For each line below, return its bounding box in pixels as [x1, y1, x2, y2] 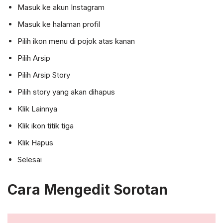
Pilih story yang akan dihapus [17, 87, 115, 97]
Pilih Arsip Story [17, 70, 70, 80]
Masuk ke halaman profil [17, 19, 100, 29]
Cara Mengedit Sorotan [7, 181, 168, 198]
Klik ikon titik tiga [17, 121, 74, 130]
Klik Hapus [17, 138, 53, 147]
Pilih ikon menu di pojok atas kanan [17, 36, 135, 46]
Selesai [17, 155, 42, 164]
